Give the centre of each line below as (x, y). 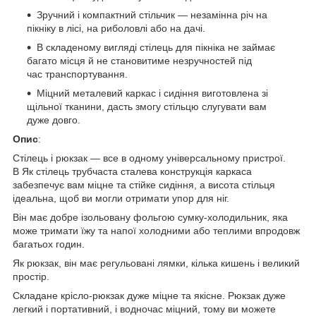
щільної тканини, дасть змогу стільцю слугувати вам (147, 106)
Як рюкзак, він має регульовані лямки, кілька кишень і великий (156, 263)
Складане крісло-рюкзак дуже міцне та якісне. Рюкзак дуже (149, 295)
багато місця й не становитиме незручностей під (139, 60)
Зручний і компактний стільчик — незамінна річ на (152, 14)
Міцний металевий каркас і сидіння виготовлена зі (152, 93)
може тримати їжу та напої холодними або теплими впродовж (156, 230)
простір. (31, 276)
